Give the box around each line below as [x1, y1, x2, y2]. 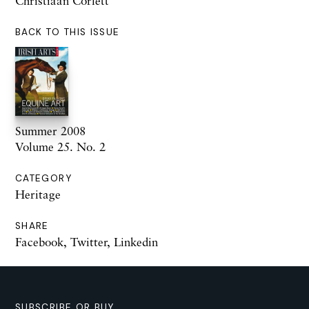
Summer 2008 [15, 123, 86, 138]
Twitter [70, 235, 107, 249]
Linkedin [114, 235, 158, 249]
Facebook [15, 235, 63, 249]
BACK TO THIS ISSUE [15, 26, 120, 38]
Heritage [15, 187, 61, 201]
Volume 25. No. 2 [15, 139, 106, 154]
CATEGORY [15, 172, 72, 184]
